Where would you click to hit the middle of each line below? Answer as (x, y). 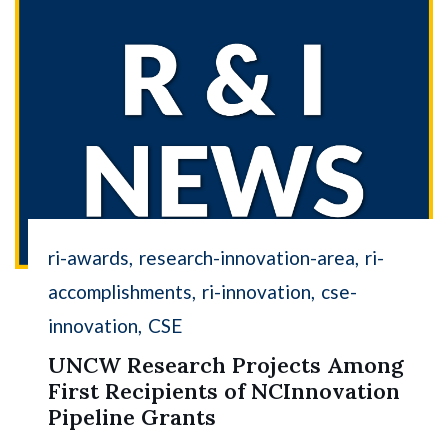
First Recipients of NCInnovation (224, 390)
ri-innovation (257, 291)
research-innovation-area (247, 257)
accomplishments (120, 291)
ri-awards (89, 257)
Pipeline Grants (132, 416)
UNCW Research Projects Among (226, 364)
